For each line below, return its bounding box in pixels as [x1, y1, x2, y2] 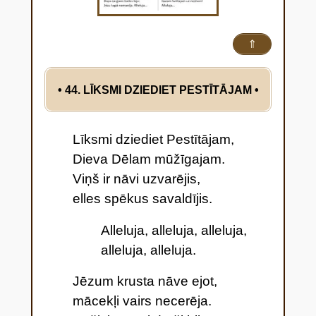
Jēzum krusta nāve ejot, [72, 274, 217, 289]
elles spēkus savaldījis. [72, 190, 212, 206]
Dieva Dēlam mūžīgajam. [72, 151, 225, 166]
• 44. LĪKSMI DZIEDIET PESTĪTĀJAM [57, 83, 255, 96]
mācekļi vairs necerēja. [72, 293, 212, 309]
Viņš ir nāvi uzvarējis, [72, 171, 200, 186]
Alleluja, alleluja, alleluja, [100, 222, 247, 238]
